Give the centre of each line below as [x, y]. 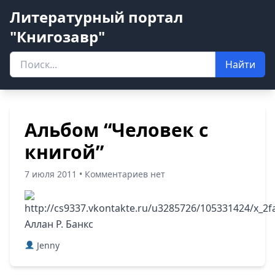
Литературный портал [96, 17]
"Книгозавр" [57, 37]
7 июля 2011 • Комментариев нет [95, 174]
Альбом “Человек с [116, 130]
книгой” [64, 152]
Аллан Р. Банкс [59, 224]
